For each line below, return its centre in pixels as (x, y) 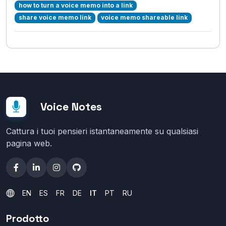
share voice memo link (55, 18)
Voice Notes (71, 107)
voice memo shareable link (145, 18)
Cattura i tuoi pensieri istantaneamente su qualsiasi (102, 131)
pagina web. (29, 143)
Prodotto (27, 218)
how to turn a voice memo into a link (75, 6)
